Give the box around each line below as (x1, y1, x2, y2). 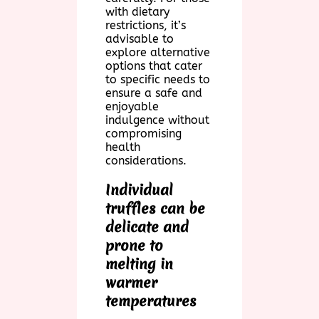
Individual (105, 180, 173, 200)
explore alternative (105, 46, 210, 60)
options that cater (105, 59, 202, 73)
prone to (105, 236, 163, 256)
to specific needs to (105, 73, 210, 87)
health (105, 140, 140, 155)
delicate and (105, 217, 189, 237)
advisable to (105, 32, 174, 46)
